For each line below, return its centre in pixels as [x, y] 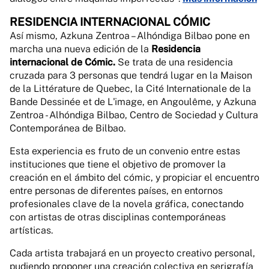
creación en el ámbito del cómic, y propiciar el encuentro [134, 177]
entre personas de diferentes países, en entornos [116, 191]
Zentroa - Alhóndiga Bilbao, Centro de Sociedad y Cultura [134, 115]
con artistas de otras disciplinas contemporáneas [118, 217]
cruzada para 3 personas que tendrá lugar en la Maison [131, 75]
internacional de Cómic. [62, 62]
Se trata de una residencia [174, 62]
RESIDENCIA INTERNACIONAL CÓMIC [110, 22]
